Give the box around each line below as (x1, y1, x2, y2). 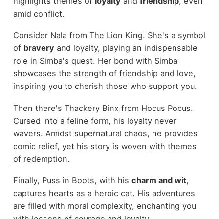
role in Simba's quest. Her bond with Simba (13, 56, 177, 66)
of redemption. (13, 153, 70, 164)
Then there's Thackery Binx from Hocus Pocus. (13, 103, 193, 113)
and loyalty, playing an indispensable (54, 43, 197, 53)
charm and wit (131, 175, 186, 186)
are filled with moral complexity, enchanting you (13, 201, 196, 211)
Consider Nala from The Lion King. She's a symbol (13, 30, 205, 41)
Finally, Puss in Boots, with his (13, 175, 131, 186)
